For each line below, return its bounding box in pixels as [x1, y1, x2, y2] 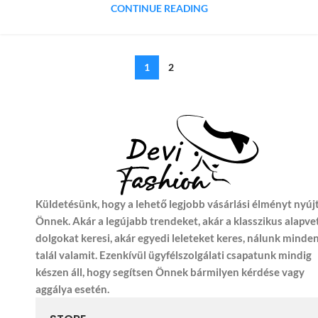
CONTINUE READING [110, 3, 208, 15]
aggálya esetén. [35, 283, 109, 296]
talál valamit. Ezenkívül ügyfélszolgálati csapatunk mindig [35, 248, 312, 262]
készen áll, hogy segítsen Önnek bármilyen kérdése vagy [35, 265, 305, 279]
